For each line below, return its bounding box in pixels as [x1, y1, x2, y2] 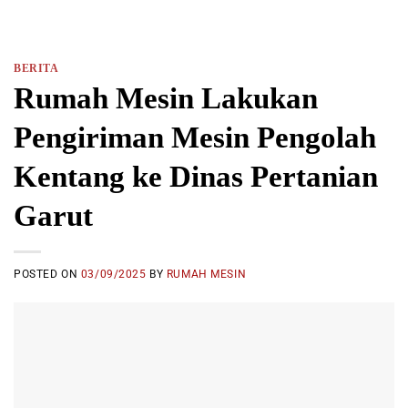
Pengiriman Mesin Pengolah [14, 120, 376, 155]
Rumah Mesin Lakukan [14, 81, 318, 116]
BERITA [14, 62, 59, 74]
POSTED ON [14, 267, 81, 280]
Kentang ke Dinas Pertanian [14, 159, 378, 194]
